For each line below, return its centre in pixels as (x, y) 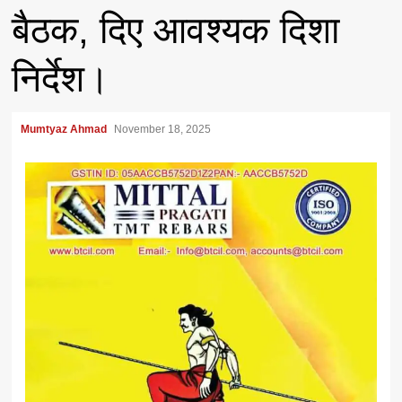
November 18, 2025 (164, 130)
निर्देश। (61, 79)
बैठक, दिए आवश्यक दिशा (176, 31)
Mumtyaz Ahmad (66, 130)
